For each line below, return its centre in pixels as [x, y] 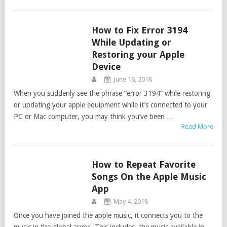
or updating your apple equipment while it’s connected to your [110, 105]
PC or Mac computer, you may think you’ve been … [94, 117]
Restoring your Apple [138, 54]
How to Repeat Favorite [143, 164]
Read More [197, 126]
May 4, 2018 [130, 201]
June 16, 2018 [133, 79]
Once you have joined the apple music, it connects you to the [108, 215]
